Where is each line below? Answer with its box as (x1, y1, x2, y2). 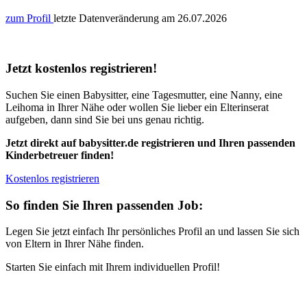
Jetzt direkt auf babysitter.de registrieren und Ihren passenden (5, 136, 295, 149)
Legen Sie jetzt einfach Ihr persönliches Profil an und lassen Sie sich (5, 225, 299, 238)
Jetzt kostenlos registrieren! (5, 61, 157, 76)
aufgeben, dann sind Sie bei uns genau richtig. (5, 113, 204, 125)
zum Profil (5, 12, 53, 25)
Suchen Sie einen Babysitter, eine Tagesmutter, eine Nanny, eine (5, 88, 282, 101)
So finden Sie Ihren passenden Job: (5, 197, 203, 212)
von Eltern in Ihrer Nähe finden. (5, 238, 144, 250)
